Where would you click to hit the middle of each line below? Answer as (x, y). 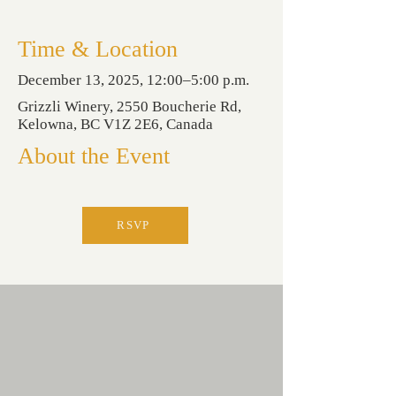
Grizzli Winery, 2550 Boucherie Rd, (129, 107)
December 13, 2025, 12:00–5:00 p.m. (133, 80)
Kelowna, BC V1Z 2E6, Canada (115, 124)
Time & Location (98, 49)
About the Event (94, 156)
